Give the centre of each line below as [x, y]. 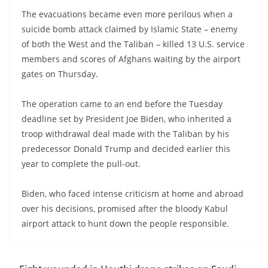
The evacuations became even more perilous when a [127, 14]
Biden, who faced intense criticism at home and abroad [133, 193]
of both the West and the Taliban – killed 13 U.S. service [133, 44]
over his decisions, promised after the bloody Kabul [125, 208]
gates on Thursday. [60, 74]
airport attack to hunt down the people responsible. [125, 223]
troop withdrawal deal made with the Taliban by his [125, 133]
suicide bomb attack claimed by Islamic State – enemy [130, 29]
